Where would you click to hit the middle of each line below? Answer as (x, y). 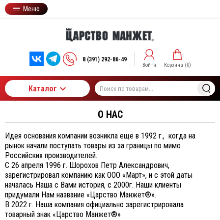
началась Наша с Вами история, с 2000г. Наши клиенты (93, 185)
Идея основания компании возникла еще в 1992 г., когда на (100, 136)
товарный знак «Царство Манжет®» (63, 214)
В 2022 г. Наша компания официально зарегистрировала (94, 205)
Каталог (43, 88)
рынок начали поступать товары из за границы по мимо (93, 146)
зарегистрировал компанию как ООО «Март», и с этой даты (99, 175)
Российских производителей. (51, 155)
